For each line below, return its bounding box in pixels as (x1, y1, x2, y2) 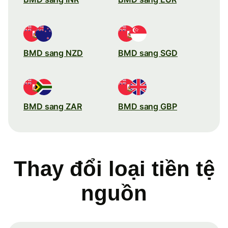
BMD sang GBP (118, 101, 177, 111)
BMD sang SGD (118, 47, 178, 58)
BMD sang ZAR (23, 101, 82, 111)
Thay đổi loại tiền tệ (13, 156, 215, 181)
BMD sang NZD (23, 47, 83, 58)
